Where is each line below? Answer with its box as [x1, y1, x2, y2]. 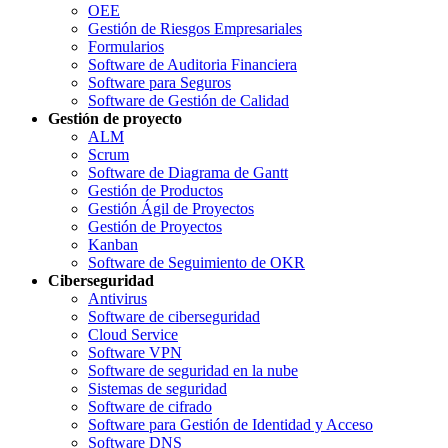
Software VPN [88, 343, 182, 361]
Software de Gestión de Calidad [88, 91, 289, 109]
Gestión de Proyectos [88, 217, 222, 235]
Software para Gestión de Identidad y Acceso [88, 415, 373, 433]
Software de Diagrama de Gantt [88, 163, 288, 181]
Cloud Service [88, 325, 178, 343]
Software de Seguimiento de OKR [88, 253, 305, 271]
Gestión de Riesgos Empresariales [88, 19, 302, 37]
